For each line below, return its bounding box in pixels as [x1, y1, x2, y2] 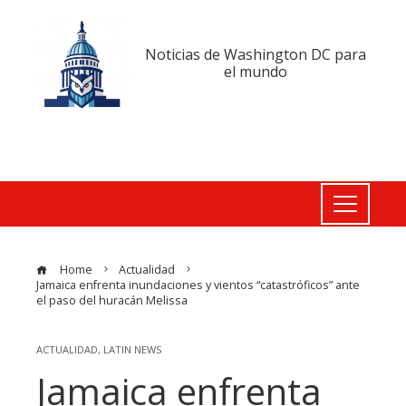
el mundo [223, 62, 287, 82]
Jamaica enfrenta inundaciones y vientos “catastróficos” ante [36, 277, 360, 294]
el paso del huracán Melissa [36, 293, 188, 309]
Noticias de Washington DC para [144, 44, 366, 65]
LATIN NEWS [103, 343, 162, 357]
